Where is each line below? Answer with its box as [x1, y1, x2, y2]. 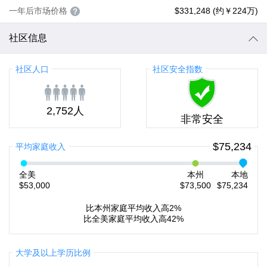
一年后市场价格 [9, 6, 67, 15]
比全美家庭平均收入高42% [83, 214, 184, 223]
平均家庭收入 [15, 142, 66, 151]
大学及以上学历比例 [15, 248, 91, 257]
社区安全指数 [152, 64, 203, 74]
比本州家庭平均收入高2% [86, 203, 181, 213]
